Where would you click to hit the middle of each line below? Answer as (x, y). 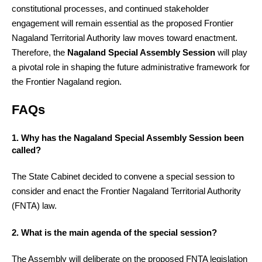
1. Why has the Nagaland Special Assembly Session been (128, 137)
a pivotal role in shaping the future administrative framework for (131, 67)
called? (26, 150)
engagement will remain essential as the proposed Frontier (123, 23)
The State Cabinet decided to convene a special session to (123, 177)
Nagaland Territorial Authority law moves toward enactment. (125, 37)
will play (231, 52)
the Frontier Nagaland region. (67, 81)
